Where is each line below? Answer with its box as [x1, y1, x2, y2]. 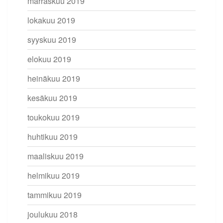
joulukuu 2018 [27, 208, 78, 220]
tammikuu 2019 [27, 189, 82, 201]
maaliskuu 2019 [27, 150, 84, 162]
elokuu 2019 [27, 53, 71, 65]
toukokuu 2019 [27, 111, 80, 123]
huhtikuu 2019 [27, 130, 78, 142]
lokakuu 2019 [27, 14, 75, 26]
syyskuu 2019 [27, 33, 76, 45]
